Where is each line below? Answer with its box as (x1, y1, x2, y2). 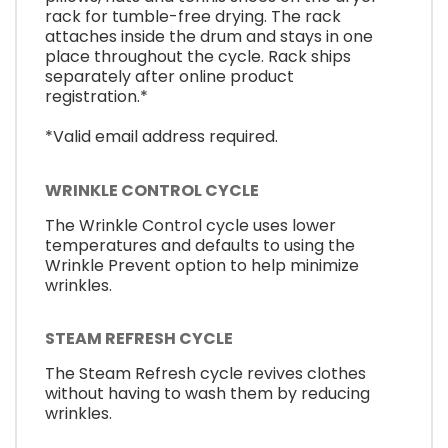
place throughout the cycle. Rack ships (45, 45, 351, 69)
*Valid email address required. (45, 125, 278, 149)
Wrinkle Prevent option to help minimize (45, 253, 359, 277)
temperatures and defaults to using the (45, 233, 355, 257)
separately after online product (45, 65, 294, 89)
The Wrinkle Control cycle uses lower (45, 213, 336, 237)
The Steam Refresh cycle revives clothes (45, 362, 366, 386)
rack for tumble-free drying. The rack (45, 5, 341, 29)
